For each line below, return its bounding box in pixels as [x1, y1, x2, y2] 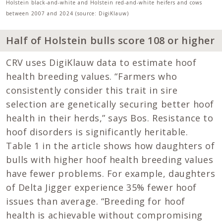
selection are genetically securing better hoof [6, 98, 214, 110]
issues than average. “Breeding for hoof [6, 195, 185, 207]
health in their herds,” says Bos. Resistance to [6, 111, 214, 124]
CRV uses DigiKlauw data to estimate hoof [6, 56, 197, 68]
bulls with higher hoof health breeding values [6, 153, 214, 166]
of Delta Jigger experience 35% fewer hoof [6, 181, 197, 193]
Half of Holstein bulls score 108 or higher [6, 34, 215, 48]
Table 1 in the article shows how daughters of [6, 139, 215, 152]
